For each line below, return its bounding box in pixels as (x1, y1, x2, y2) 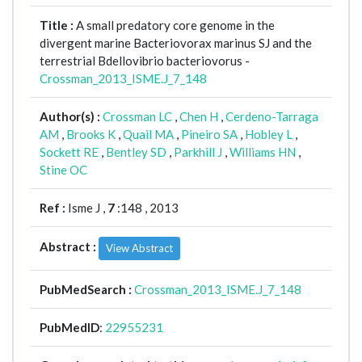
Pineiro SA (181, 127, 238, 142)
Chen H (179, 109, 218, 124)
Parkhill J (174, 145, 222, 160)
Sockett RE (40, 145, 99, 160)
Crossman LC (103, 109, 172, 124)
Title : (40, 18, 76, 33)
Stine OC (40, 162, 87, 178)
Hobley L (245, 127, 293, 142)
